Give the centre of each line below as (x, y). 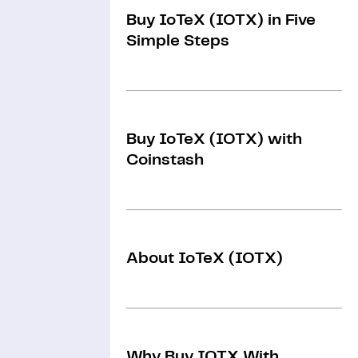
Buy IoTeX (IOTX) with (214, 139)
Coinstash (165, 160)
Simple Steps (178, 41)
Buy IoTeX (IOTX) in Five (221, 20)
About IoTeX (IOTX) (205, 259)
